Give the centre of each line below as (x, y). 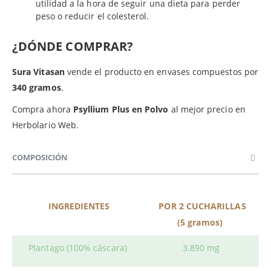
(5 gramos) (201, 223)
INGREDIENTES (78, 206)
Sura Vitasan (38, 72)
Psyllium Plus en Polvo (121, 109)
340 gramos (37, 88)
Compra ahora (43, 109)
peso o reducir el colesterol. (92, 16)
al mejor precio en (207, 109)
